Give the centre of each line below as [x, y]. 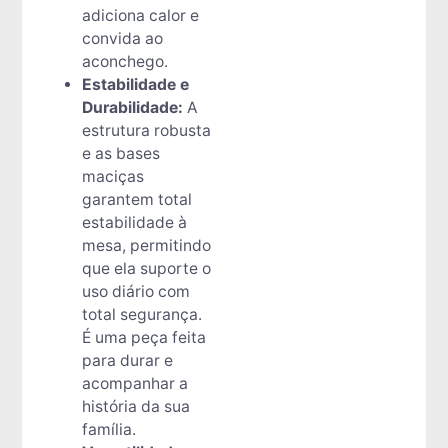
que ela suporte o [146, 269]
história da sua [135, 407]
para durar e [127, 361]
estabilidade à [134, 223]
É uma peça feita [143, 338]
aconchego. [124, 62]
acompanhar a [134, 384]
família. [108, 430]
